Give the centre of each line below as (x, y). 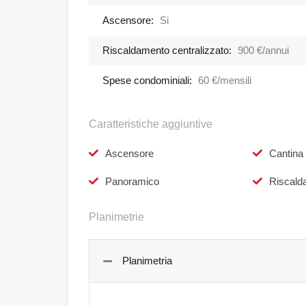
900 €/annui (263, 51)
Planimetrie (116, 217)
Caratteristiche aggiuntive (151, 124)
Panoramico (132, 182)
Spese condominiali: (147, 81)
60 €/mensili (225, 81)
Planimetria (147, 261)
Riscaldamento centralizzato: (167, 51)
